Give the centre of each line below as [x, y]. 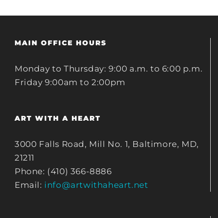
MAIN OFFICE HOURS [61, 43]
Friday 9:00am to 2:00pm [70, 82]
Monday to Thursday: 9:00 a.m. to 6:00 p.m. [109, 68]
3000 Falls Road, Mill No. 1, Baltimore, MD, [107, 144]
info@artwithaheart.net [96, 185]
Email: [30, 185]
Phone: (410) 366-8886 [63, 171]
